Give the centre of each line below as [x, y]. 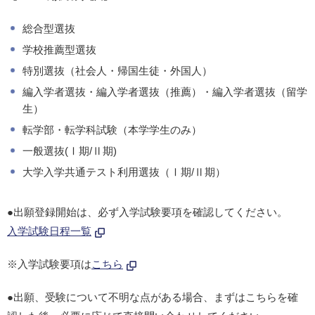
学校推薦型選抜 [59, 50]
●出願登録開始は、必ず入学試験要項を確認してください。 [147, 212]
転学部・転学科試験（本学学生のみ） [112, 130]
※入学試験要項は [49, 264]
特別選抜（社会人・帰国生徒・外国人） [117, 71]
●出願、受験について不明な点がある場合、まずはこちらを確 [153, 297]
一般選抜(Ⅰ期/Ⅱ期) [70, 151]
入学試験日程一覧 [49, 231]
